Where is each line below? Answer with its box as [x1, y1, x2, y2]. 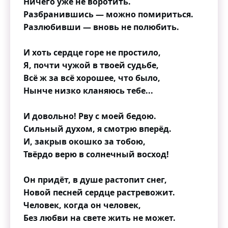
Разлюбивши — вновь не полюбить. [23, 21, 179, 33]
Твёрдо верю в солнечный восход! [23, 149, 169, 160]
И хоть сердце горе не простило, [23, 47, 161, 58]
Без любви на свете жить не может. [23, 212, 176, 223]
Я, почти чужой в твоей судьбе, [23, 60, 159, 71]
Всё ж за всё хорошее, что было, [23, 72, 160, 83]
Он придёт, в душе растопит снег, [23, 174, 167, 185]
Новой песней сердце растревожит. [23, 187, 175, 198]
